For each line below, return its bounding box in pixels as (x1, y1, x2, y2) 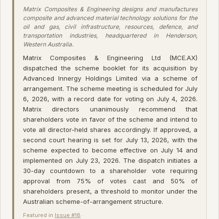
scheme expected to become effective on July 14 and (23, 146, 197, 154)
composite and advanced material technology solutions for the (23, 14, 197, 22)
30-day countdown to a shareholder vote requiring (23, 166, 197, 175)
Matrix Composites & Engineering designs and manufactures (23, 5, 197, 13)
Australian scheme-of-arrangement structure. (23, 197, 163, 205)
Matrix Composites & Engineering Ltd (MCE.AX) (23, 53, 197, 62)
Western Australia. (23, 40, 73, 48)
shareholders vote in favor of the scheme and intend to (23, 115, 197, 123)
